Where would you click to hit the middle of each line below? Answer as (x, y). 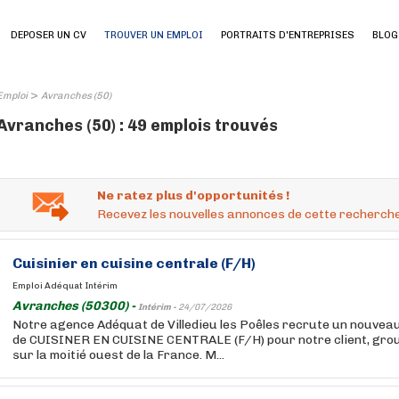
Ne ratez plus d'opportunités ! (193, 195)
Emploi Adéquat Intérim (65, 286)
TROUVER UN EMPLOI (154, 35)
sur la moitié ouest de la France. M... (118, 355)
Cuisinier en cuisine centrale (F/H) (134, 263)
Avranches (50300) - (75, 306)
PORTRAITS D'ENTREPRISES (288, 35)
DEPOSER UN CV (49, 35)
